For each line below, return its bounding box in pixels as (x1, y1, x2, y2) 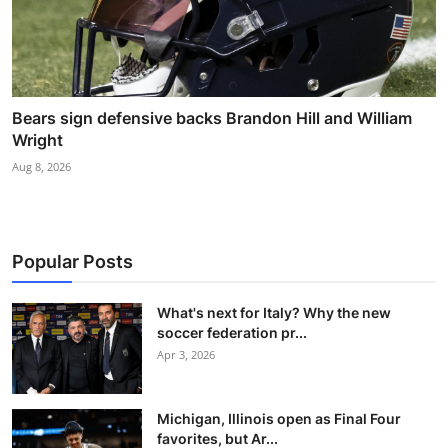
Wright (12, 129, 63, 150)
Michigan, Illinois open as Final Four (157, 409, 401, 427)
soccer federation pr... (157, 323, 307, 341)
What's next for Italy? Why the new (157, 303, 391, 321)
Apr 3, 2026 (157, 346, 215, 362)
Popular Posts (12, 250, 133, 272)
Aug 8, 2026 (12, 158, 71, 174)
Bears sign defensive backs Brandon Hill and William (12, 107, 412, 128)
